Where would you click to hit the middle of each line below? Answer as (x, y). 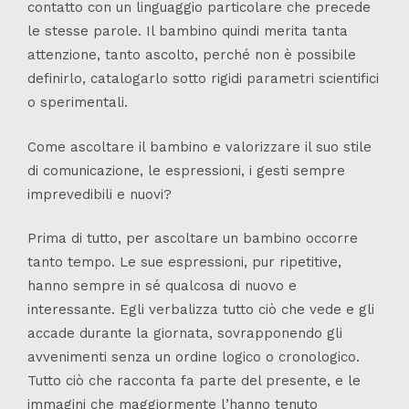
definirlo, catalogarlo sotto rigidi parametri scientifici (203, 79)
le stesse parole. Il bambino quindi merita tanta (188, 31)
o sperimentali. (78, 103)
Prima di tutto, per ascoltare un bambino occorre (193, 239)
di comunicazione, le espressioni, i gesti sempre (186, 170)
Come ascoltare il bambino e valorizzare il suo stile (199, 147)
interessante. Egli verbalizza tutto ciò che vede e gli (201, 310)
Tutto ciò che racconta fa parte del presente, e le (194, 381)
